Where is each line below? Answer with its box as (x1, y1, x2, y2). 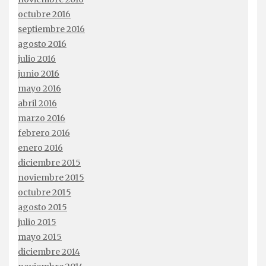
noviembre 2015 (18, 172, 84, 183)
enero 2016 (18, 142, 63, 154)
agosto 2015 (18, 202, 67, 213)
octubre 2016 (18, 9, 71, 20)
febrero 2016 (18, 128, 70, 139)
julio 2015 (18, 217, 56, 228)
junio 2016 (18, 68, 59, 80)
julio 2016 (18, 53, 56, 65)
